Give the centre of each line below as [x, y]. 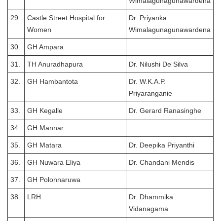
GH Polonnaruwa [54, 180]
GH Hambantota [53, 81]
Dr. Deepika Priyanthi [162, 145]
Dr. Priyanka [148, 18]
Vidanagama [148, 209]
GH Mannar [45, 128]
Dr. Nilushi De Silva [158, 64]
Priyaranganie [150, 93]
